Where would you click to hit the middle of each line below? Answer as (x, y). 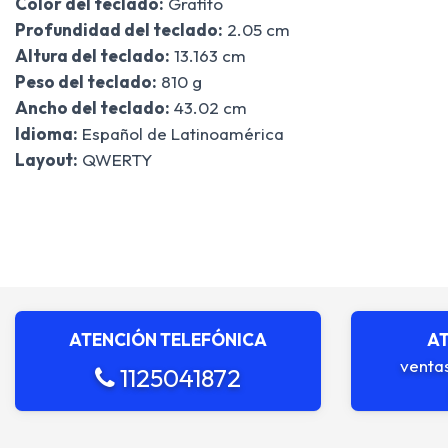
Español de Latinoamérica (181, 133)
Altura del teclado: (92, 55)
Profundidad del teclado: (119, 29)
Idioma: (46, 133)
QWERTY (115, 159)
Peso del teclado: (86, 81)
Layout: (46, 159)
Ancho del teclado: (92, 107)
